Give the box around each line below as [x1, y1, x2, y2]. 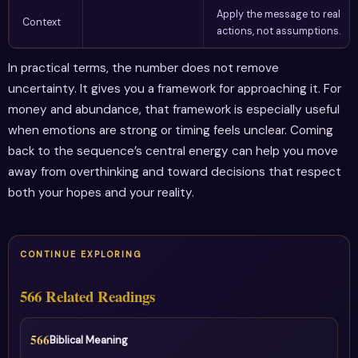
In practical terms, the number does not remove [8, 60, 279, 77]
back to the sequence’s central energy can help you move [8, 143, 338, 160]
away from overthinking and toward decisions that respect [8, 164, 341, 181]
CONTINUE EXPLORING [20, 249, 142, 260]
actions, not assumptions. [217, 23, 340, 38]
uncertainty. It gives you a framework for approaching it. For [8, 81, 341, 97]
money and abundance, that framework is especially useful [8, 101, 340, 118]
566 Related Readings [20, 284, 156, 307]
